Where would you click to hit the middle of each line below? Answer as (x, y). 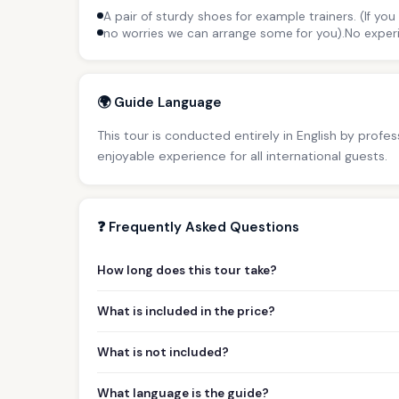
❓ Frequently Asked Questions (198, 227)
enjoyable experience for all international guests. (242, 155)
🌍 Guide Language (159, 102)
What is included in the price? (186, 311)
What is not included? (163, 352)
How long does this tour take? (187, 270)
